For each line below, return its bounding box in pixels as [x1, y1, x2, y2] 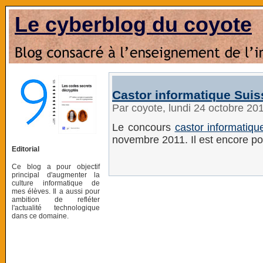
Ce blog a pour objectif [12, 162, 100, 171]
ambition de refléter [12, 195, 100, 204]
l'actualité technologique [12, 203, 100, 212]
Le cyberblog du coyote [15, 12, 252, 36]
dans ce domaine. [12, 211, 69, 220]
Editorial [12, 144, 39, 153]
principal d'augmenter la [12, 170, 100, 179]
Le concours [112, 122, 175, 133]
